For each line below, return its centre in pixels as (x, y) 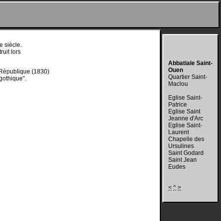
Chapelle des (186, 139)
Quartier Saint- (188, 77)
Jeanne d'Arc (186, 118)
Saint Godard (186, 153)
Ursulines (181, 146)
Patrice (178, 105)
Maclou (178, 84)
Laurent (179, 132)
